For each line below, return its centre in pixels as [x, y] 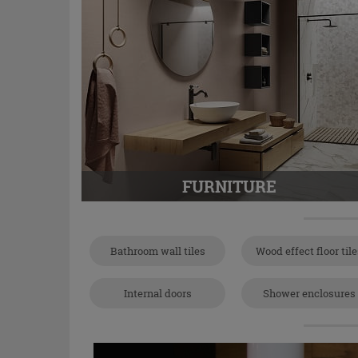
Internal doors [157, 293]
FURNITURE [229, 186]
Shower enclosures [309, 293]
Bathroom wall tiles [157, 251]
